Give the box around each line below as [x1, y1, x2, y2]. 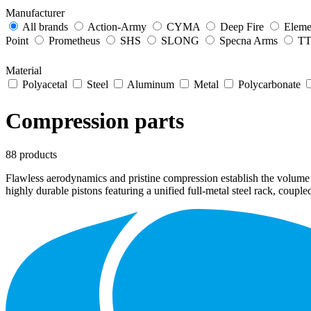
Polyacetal [19, 78, 70, 90]
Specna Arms [217, 35, 280, 47]
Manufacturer [6, 7, 65, 19]
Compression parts [6, 108, 184, 133]
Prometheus [46, 35, 103, 47]
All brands [20, 21, 71, 33]
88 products [6, 149, 57, 161]
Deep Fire [217, 21, 267, 33]
